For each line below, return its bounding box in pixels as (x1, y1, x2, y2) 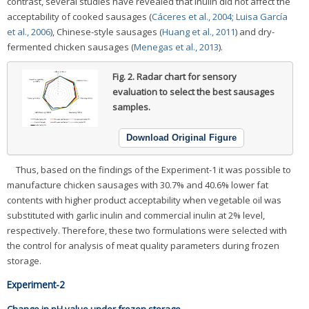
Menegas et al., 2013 (134, 41, 219, 54)
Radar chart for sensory (136, 70, 237, 83)
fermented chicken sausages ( (7, 41, 134, 54)
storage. (7, 255, 41, 268)
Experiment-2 (7, 278, 65, 292)
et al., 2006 (7, 26, 50, 39)
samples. (112, 101, 150, 114)
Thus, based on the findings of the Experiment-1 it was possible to (16, 163, 291, 177)
